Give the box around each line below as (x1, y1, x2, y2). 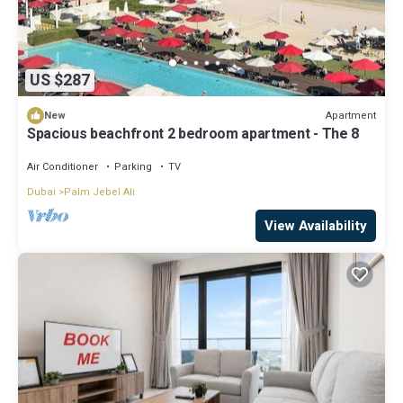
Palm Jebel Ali (64, 184, 135, 201)
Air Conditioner (27, 159, 98, 175)
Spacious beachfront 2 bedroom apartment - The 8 (27, 123, 359, 146)
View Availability (264, 216, 367, 237)
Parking (114, 159, 152, 175)
